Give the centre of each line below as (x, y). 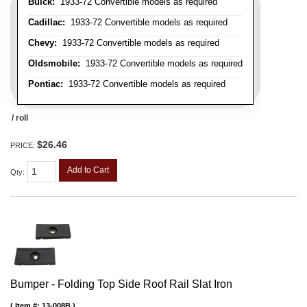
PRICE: (24, 145)
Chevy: (42, 42)
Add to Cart (88, 170)
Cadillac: (47, 22)
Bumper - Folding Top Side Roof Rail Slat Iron (121, 284)
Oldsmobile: (54, 63)
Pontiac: (46, 84)
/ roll (20, 118)
